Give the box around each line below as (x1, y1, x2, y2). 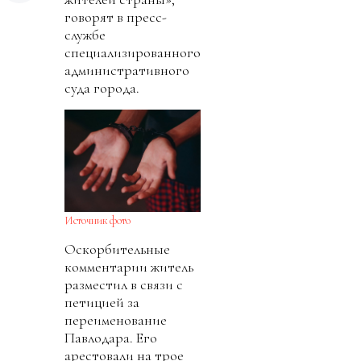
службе (64, 26, 106, 44)
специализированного (64, 44, 201, 62)
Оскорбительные (64, 239, 170, 258)
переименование (64, 310, 167, 329)
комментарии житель (64, 257, 193, 276)
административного (64, 61, 189, 80)
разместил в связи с (64, 275, 183, 293)
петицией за (64, 293, 139, 311)
